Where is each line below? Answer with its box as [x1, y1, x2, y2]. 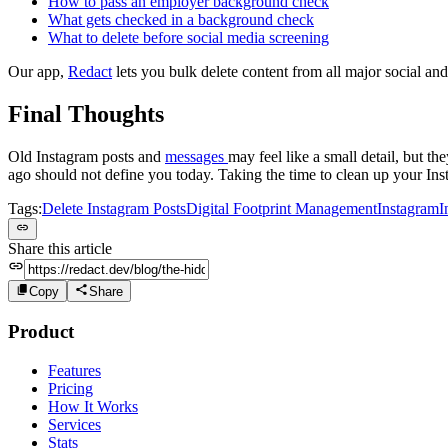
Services [48, 415, 101, 433]
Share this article [8, 240, 112, 258]
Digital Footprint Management [186, 199, 377, 217]
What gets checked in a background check [48, 10, 314, 28]
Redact [68, 62, 112, 80]
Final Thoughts [8, 100, 164, 127]
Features [48, 361, 101, 379]
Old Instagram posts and [8, 147, 165, 165]
